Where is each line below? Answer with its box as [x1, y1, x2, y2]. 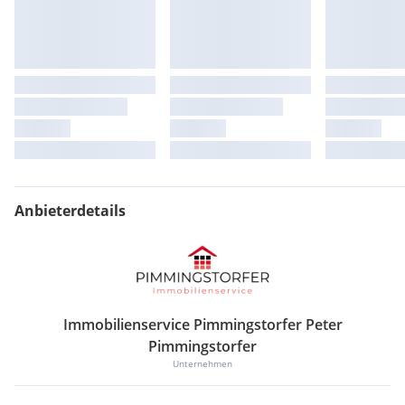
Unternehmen [173, 357, 232, 371]
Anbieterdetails [14, 201, 126, 221]
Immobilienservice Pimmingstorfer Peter [62, 315, 343, 335]
